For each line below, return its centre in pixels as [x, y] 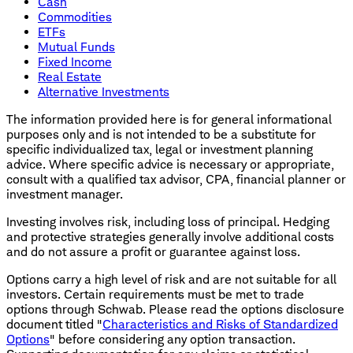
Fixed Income [75, 61]
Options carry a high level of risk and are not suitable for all [171, 279]
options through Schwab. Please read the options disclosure [175, 309]
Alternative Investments [104, 91]
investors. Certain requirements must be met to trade [155, 294]
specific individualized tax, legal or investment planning [160, 149]
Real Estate [70, 76]
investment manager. [65, 194]
